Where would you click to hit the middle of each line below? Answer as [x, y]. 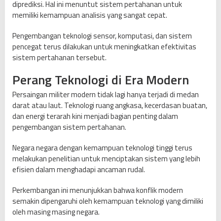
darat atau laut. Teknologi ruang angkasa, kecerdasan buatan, [110, 105]
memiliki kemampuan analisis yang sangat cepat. [90, 15]
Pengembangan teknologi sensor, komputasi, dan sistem [102, 36]
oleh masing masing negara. [56, 212]
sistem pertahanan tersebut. [59, 57]
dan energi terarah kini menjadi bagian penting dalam [95, 116]
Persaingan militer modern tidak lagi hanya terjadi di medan [106, 94]
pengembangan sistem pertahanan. [69, 127]
